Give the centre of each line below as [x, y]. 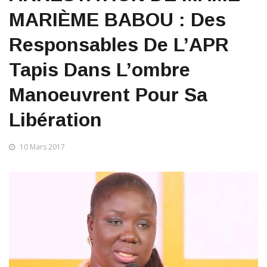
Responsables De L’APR [119, 45]
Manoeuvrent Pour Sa [108, 95]
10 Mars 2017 [42, 147]
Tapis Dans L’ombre [100, 70]
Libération [55, 120]
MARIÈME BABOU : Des [117, 20]
